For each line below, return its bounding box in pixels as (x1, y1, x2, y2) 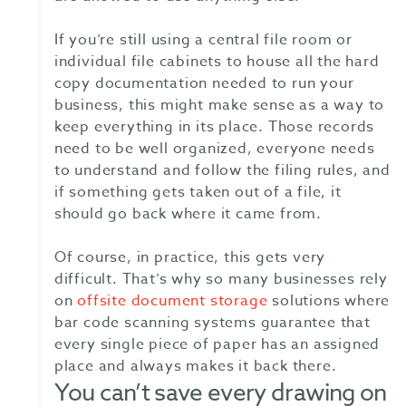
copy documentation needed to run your (53, 72, 354, 95)
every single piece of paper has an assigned (53, 333, 381, 356)
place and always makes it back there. (53, 355, 337, 378)
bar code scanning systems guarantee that (53, 312, 371, 334)
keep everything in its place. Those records (53, 116, 375, 139)
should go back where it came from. (53, 203, 322, 226)
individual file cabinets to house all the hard (53, 51, 380, 73)
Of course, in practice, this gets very (53, 246, 326, 269)
